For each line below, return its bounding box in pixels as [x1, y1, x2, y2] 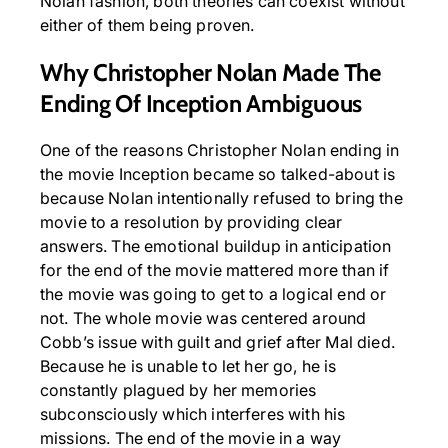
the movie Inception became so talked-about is [40, 164, 396, 185]
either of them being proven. [40, 14, 255, 35]
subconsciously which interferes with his [40, 404, 346, 425]
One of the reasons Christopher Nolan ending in [40, 140, 400, 161]
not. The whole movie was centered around [40, 308, 367, 329]
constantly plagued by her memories [40, 380, 317, 401]
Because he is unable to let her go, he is [40, 356, 337, 377]
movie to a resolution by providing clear [40, 212, 343, 233]
